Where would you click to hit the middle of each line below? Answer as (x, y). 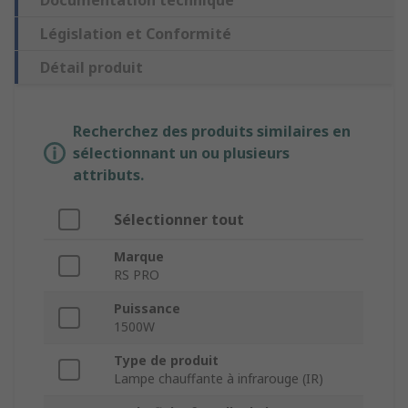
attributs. (108, 175)
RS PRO (137, 275)
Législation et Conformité (136, 34)
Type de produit (166, 361)
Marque (139, 257)
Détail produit (92, 68)
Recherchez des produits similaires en (212, 132)
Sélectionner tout (179, 220)
